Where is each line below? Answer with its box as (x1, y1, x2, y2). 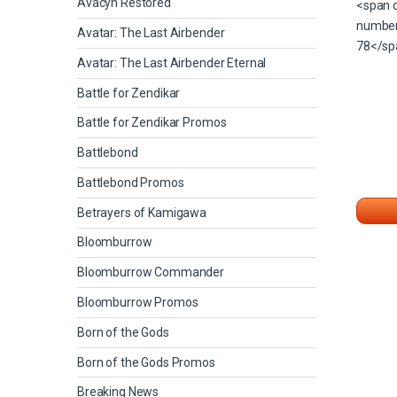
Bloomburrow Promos (77, 295, 198, 310)
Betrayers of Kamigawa (77, 205, 207, 220)
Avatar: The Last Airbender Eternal (77, 55, 267, 70)
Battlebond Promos (77, 175, 184, 190)
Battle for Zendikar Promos (77, 115, 227, 130)
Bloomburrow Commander (77, 265, 225, 280)
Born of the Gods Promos (77, 354, 215, 370)
